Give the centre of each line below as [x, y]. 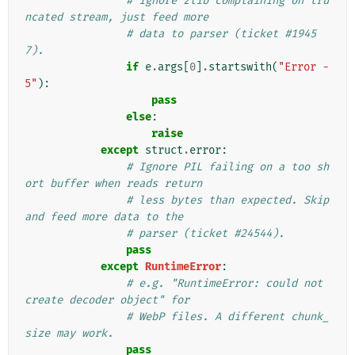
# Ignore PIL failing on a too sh [227, 167]
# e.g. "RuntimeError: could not [224, 284]
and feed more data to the [104, 217]
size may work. [69, 334]
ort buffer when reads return [113, 184]
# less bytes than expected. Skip [227, 200]
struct [164, 151]
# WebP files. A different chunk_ [227, 317]
